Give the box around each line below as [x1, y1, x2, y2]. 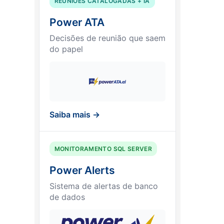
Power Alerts [49, 164, 115, 177]
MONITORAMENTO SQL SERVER [54, 145, 152, 153]
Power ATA [49, 16, 104, 29]
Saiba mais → [49, 109, 100, 120]
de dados [49, 192, 85, 202]
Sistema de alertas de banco [49, 181, 158, 191]
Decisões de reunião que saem [49, 33, 165, 43]
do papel [49, 44, 83, 54]
